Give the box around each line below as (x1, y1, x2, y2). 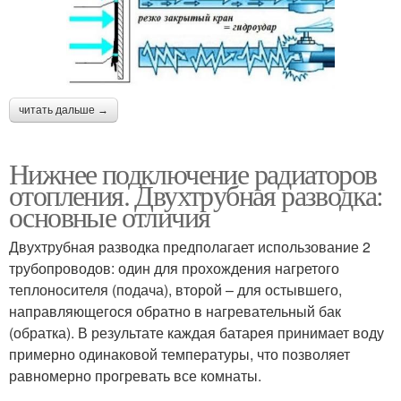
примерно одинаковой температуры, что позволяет (9, 344, 350, 365)
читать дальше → (19, 104, 108, 117)
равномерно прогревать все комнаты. (9, 365, 261, 387)
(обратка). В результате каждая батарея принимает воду (9, 322, 384, 344)
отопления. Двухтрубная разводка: (9, 175, 383, 215)
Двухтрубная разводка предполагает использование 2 (9, 236, 371, 258)
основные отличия (9, 197, 210, 236)
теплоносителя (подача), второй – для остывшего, (9, 279, 342, 301)
